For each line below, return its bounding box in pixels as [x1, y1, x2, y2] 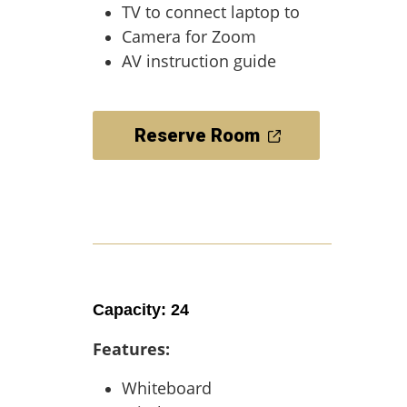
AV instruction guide [122, 50, 276, 72]
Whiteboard [122, 377, 212, 399]
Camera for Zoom [122, 25, 256, 47]
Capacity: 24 [93, 301, 189, 319]
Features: [93, 338, 170, 360]
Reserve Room [134, 124, 260, 146]
